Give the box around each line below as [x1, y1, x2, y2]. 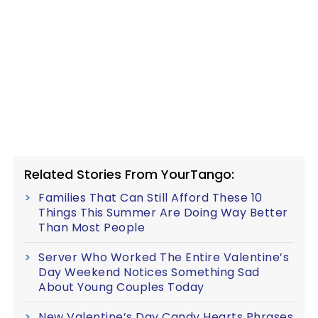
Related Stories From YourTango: [24, 165, 234, 183]
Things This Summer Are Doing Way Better [38, 204, 288, 221]
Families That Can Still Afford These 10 [38, 190, 263, 206]
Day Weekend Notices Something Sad [38, 264, 260, 280]
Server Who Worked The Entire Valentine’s [38, 249, 289, 265]
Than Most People [38, 219, 145, 236]
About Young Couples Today [38, 279, 204, 295]
